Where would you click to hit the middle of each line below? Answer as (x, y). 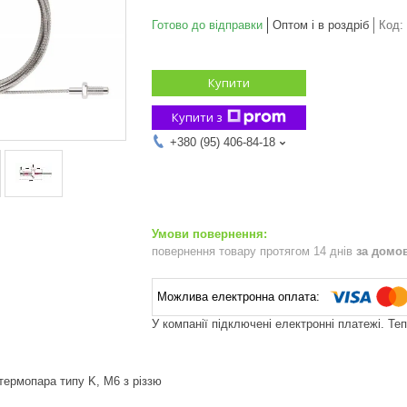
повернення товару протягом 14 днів (254, 251)
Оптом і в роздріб (321, 25)
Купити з (197, 117)
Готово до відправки (207, 25)
